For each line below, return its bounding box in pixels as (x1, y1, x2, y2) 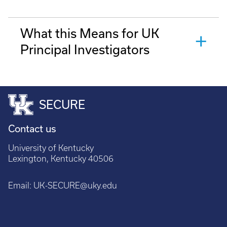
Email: (8, 180, 31, 190)
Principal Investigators (20, 42, 149, 57)
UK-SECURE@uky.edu (31, 180, 117, 190)
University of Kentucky (8, 143, 94, 153)
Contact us (8, 123, 56, 135)
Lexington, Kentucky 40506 (8, 154, 113, 163)
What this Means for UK (20, 26, 159, 41)
